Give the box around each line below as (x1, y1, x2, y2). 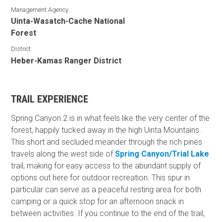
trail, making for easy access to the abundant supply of (11, 161, 201, 170)
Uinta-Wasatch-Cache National (11, 16, 125, 26)
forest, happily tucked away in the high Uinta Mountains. (11, 125, 202, 135)
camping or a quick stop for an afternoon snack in (11, 197, 184, 206)
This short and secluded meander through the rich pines (11, 137, 203, 147)
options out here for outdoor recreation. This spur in (11, 173, 190, 182)
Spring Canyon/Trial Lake (115, 149, 210, 159)
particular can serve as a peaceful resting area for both (11, 185, 202, 194)
